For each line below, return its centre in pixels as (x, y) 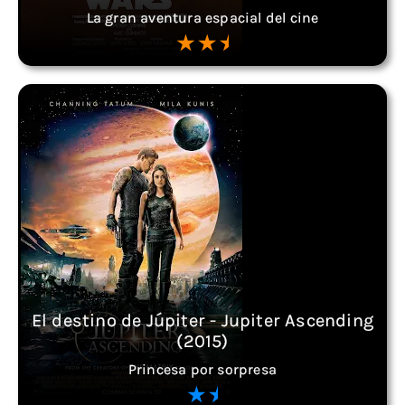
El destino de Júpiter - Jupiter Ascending (202, 320)
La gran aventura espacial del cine (202, 18)
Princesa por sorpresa (202, 369)
